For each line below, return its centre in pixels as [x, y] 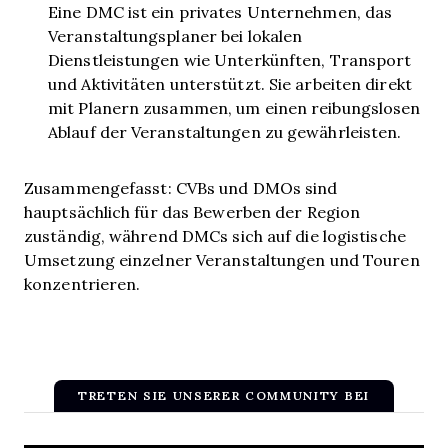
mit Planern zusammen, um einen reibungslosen [234, 107]
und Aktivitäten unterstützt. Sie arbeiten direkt [230, 83]
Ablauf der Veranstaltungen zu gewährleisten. [225, 131]
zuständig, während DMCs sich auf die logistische [215, 235]
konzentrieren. [82, 283]
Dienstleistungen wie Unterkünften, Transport [230, 59]
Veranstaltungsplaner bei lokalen [175, 35]
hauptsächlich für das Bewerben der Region [192, 211]
